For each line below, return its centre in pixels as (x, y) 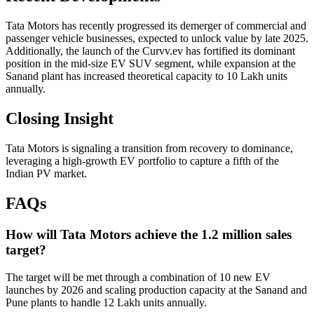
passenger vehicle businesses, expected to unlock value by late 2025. (157, 39)
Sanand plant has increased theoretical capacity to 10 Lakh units (146, 76)
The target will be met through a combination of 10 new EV (138, 277)
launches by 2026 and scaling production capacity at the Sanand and (156, 289)
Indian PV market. (46, 173)
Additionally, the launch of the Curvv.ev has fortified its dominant (150, 51)
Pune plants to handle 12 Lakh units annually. (106, 302)
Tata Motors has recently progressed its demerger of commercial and (156, 26)
